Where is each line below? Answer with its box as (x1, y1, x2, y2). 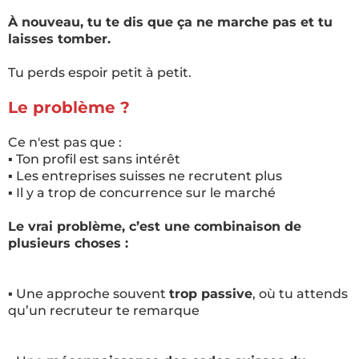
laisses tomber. (8, 31, 111, 46)
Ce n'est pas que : (8, 135, 122, 150)
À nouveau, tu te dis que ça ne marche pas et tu (8, 14, 333, 30)
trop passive (169, 286, 252, 301)
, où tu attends (252, 286, 348, 301)
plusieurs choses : (8, 236, 128, 251)
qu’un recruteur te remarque (8, 303, 200, 318)
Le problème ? (8, 98, 130, 117)
